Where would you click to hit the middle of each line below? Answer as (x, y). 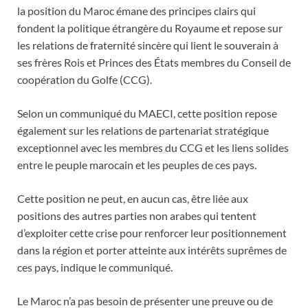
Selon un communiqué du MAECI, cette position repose (147, 113)
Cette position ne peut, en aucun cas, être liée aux (133, 199)
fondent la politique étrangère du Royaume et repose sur (150, 28)
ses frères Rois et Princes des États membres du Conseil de (154, 63)
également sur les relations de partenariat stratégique (143, 131)
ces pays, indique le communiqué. (95, 267)
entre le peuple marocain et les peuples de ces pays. (137, 165)
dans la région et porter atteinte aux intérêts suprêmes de (152, 250)
